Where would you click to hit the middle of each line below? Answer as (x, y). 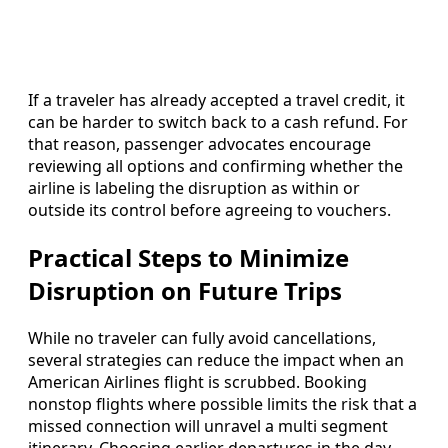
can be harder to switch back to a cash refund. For (218, 122)
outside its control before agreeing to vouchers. (209, 210)
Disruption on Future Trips (185, 291)
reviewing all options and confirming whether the (215, 166)
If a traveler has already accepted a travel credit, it (216, 100)
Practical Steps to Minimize (188, 258)
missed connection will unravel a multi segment (208, 425)
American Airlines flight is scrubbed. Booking (197, 381)
